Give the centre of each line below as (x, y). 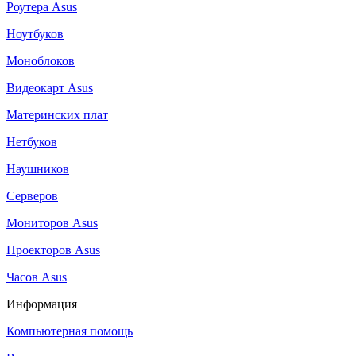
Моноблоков (41, 60)
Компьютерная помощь (70, 331)
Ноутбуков (35, 33)
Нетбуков (32, 141)
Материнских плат (57, 114)
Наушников (38, 168)
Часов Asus (37, 277)
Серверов (32, 195)
